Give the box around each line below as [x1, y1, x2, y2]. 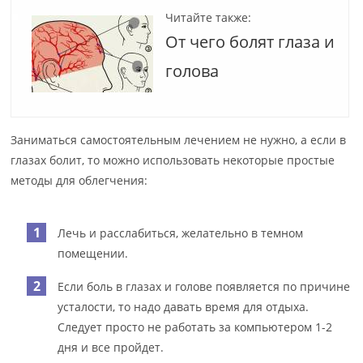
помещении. [58, 245, 129, 261]
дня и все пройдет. [58, 339, 164, 355]
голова [165, 59, 220, 82]
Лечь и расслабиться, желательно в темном [58, 224, 304, 241]
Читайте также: [165, 9, 252, 25]
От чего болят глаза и [165, 30, 335, 53]
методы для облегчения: [11, 172, 148, 188]
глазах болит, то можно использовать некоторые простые [11, 152, 335, 168]
